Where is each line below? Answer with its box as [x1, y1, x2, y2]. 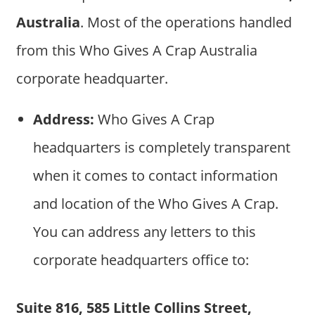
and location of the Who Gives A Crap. [32, 193, 278, 213]
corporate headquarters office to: [32, 250, 249, 269]
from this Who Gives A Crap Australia [15, 40, 257, 60]
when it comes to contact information [32, 165, 278, 185]
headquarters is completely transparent [32, 137, 290, 157]
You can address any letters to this [32, 221, 256, 241]
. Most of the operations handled [79, 12, 292, 32]
